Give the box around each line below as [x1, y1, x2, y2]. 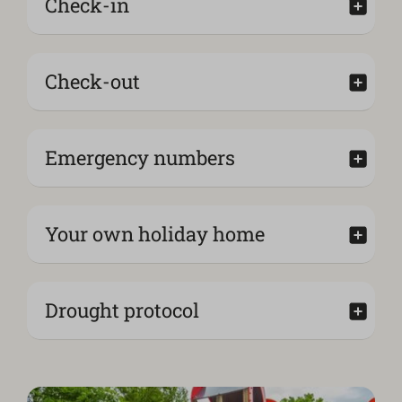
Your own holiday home [45, 221, 265, 248]
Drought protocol [45, 297, 199, 324]
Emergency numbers [45, 144, 235, 171]
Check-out [45, 68, 140, 95]
